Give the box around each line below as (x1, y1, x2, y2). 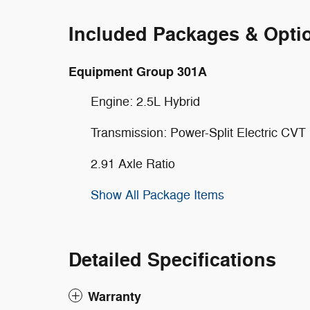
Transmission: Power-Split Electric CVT (91, 125, 306, 140)
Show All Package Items (91, 188, 224, 203)
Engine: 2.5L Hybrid (91, 94, 200, 109)
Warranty (88, 289, 141, 305)
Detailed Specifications (69, 248, 276, 273)
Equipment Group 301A (69, 64, 207, 80)
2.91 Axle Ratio (91, 156, 175, 172)
